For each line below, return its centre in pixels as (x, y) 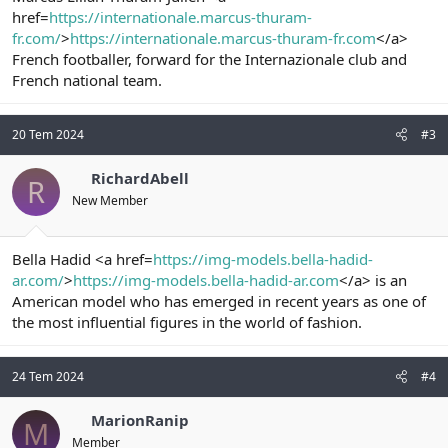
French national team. (87, 80)
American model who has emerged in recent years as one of (219, 300)
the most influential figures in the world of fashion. (187, 321)
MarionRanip (139, 419)
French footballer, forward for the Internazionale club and (209, 59)
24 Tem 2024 (48, 376)
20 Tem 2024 (48, 135)
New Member (110, 201)
